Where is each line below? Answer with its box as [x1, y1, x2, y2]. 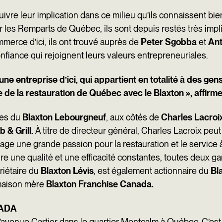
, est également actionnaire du [94, 165, 211, 176]
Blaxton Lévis [41, 165, 94, 176]
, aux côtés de [106, 111, 161, 122]
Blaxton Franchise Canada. [46, 178, 154, 189]
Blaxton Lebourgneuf [22, 111, 106, 122]
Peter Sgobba [141, 36, 197, 47]
